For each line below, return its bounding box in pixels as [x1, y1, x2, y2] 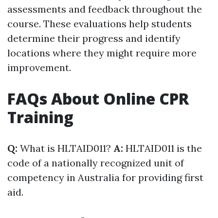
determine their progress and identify [7, 32, 181, 44]
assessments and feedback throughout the [7, 2, 202, 15]
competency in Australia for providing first [7, 171, 203, 183]
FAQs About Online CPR [7, 88, 189, 109]
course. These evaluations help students [7, 17, 192, 30]
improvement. [7, 61, 71, 73]
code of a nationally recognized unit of [7, 156, 184, 169]
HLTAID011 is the [126, 142, 202, 154]
